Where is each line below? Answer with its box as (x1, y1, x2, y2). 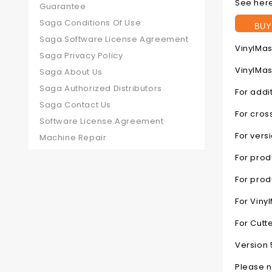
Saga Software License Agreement (39, 33, 189, 45)
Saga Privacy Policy (39, 50, 123, 61)
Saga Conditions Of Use (39, 17, 141, 29)
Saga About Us (39, 66, 103, 78)
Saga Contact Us (39, 99, 111, 110)
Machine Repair (39, 132, 107, 143)
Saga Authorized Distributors (39, 83, 162, 94)
